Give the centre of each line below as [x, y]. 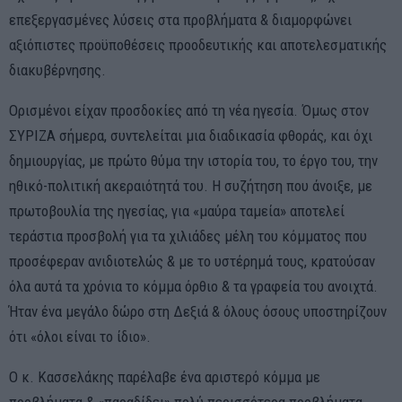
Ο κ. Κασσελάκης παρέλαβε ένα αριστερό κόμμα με [165, 376]
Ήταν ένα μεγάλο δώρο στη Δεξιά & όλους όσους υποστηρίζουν [198, 311]
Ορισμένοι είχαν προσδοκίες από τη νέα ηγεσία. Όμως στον [189, 110]
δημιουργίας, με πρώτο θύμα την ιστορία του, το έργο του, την [193, 160]
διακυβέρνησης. [57, 70]
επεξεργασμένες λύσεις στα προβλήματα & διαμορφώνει [180, 19]
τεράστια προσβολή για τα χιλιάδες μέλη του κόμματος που [188, 236]
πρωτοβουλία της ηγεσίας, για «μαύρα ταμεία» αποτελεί [177, 210]
